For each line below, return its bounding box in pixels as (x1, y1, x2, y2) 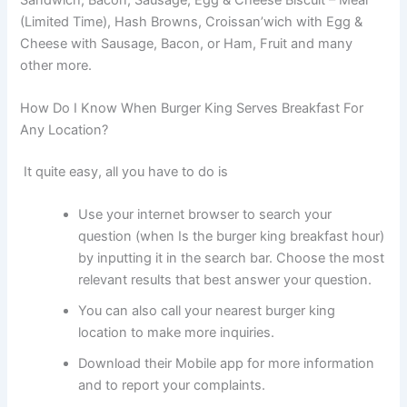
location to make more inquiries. (78, 324, 275, 342)
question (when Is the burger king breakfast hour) (78, 228, 385, 245)
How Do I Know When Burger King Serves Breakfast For (20, 100, 364, 117)
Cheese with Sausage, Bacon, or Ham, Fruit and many (20, 35, 353, 52)
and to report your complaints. (78, 377, 270, 394)
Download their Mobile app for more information (78, 355, 375, 372)
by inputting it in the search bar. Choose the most (78, 250, 385, 267)
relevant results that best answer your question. (78, 272, 372, 289)
